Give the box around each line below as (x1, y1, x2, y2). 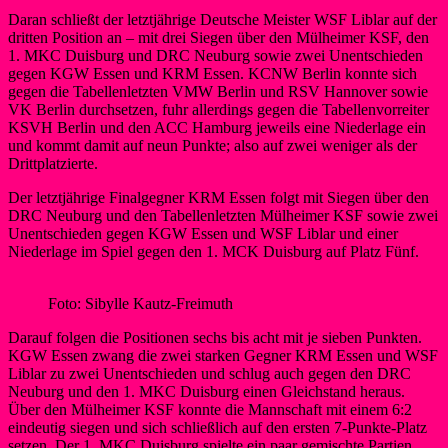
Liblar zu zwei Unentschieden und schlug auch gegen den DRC (8, 364, 411, 382)
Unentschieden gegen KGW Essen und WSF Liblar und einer (8, 224, 398, 242)
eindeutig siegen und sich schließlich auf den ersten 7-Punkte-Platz (8, 418, 427, 436)
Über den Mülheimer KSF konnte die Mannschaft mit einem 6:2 (8, 400, 412, 418)
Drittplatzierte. (8, 154, 98, 172)
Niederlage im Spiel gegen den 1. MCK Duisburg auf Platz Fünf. (8, 242, 419, 260)
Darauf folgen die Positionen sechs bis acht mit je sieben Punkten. (8, 328, 422, 346)
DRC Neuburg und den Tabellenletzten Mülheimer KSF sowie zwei (8, 206, 438, 224)
